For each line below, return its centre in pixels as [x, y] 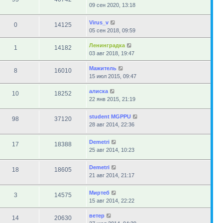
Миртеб [99, 193]
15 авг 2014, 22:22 [112, 201]
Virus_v [99, 22]
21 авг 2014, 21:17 [112, 175]
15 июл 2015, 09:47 [113, 76]
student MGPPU [110, 116]
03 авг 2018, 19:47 [112, 53]
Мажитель [103, 68]
